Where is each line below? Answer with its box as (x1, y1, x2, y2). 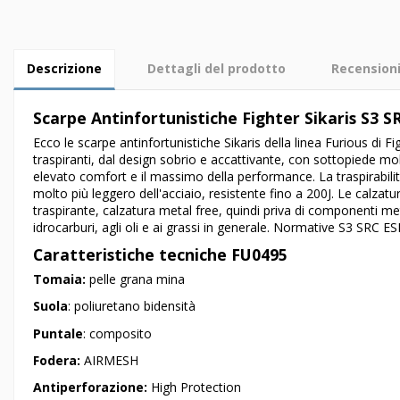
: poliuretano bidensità (68, 297, 196, 315)
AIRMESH (84, 351, 138, 369)
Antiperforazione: (33, 379, 151, 396)
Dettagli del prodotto (147, 60, 286, 78)
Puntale (33, 324, 83, 342)
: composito (83, 324, 152, 342)
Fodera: (33, 351, 84, 369)
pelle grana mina (86, 271, 185, 288)
